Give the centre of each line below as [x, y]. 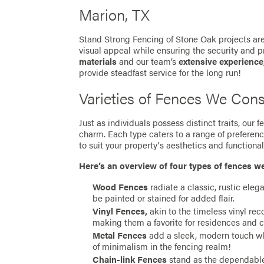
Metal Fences [120, 235]
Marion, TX [115, 15]
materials [98, 62]
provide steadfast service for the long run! [160, 73]
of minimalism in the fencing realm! [162, 246]
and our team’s [148, 62]
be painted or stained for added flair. [164, 198]
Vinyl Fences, [120, 211]
